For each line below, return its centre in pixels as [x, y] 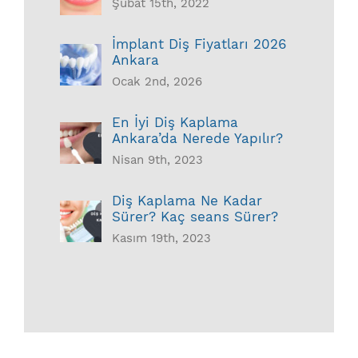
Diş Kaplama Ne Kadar [187, 201]
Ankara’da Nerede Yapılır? [197, 139]
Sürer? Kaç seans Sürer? [195, 217]
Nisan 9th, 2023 [157, 160]
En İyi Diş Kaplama [175, 123]
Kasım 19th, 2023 [161, 239]
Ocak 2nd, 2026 [157, 82]
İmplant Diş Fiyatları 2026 [199, 44]
